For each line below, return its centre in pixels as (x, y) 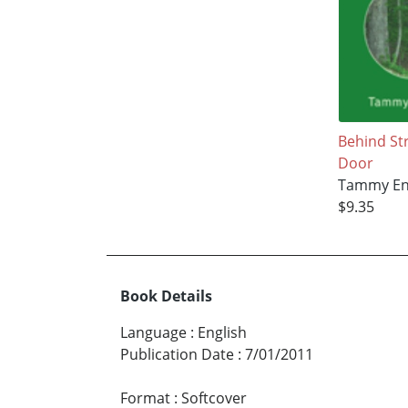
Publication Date (177, 354)
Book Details (166, 296)
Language (153, 332)
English (222, 332)
